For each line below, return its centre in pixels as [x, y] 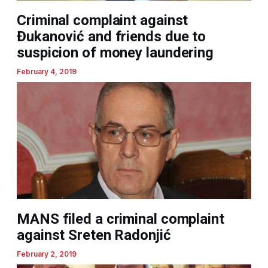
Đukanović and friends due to [112, 37]
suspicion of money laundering [115, 53]
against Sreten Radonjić [94, 235]
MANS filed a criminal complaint [121, 219]
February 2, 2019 [47, 254]
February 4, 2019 [47, 72]
